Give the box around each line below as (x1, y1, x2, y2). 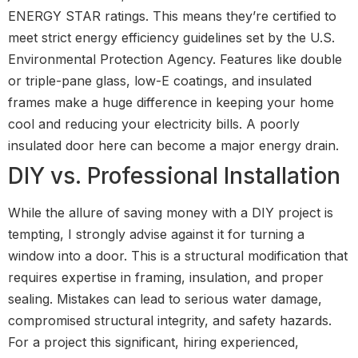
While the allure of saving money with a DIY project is (8, 204, 333, 221)
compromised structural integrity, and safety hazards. (8, 312, 332, 328)
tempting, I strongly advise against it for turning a (8, 225, 304, 242)
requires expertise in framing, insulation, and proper (8, 268, 324, 285)
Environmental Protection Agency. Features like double (8, 50, 342, 67)
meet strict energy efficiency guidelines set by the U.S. (8, 29, 335, 46)
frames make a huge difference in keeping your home (8, 93, 334, 110)
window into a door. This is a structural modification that (8, 247, 348, 264)
